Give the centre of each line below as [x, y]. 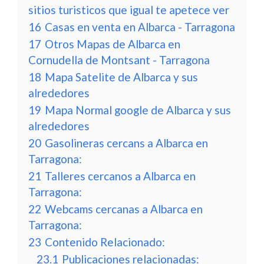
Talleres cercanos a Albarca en [120, 176]
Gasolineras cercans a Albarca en [126, 143]
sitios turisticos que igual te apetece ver [129, 10]
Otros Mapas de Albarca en [113, 44]
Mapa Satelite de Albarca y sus [121, 77]
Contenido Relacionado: [105, 242]
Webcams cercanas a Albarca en [124, 209]
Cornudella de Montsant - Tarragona [119, 60]
